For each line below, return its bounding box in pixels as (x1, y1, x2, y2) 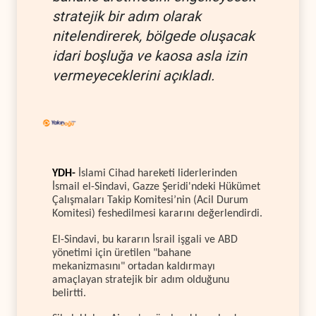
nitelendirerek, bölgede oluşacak (52, 27, 255, 44)
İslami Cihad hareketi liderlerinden (78, 168, 237, 180)
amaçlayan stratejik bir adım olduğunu (52, 274, 229, 286)
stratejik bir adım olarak (52, 7, 201, 25)
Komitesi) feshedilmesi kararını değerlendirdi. (52, 208, 262, 220)
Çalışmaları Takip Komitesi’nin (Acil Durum (52, 195, 248, 207)
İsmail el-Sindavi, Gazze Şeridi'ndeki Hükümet (52, 181, 260, 193)
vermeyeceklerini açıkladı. (52, 66, 214, 84)
